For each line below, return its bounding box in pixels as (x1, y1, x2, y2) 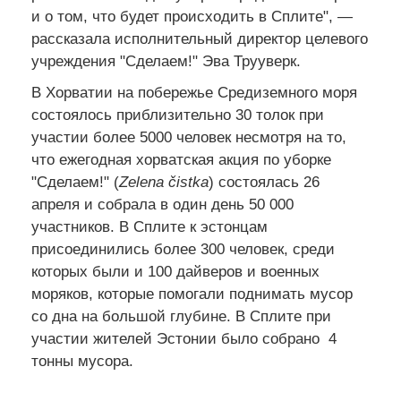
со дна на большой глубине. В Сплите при (31, 307, 331, 325)
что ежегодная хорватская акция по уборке (31, 150, 331, 168)
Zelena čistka (119, 173, 209, 191)
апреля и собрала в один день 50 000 (31, 195, 294, 213)
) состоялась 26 (209, 173, 320, 191)
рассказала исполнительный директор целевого (31, 30, 368, 47)
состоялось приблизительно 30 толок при (31, 106, 324, 124)
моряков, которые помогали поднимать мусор (31, 285, 353, 303)
